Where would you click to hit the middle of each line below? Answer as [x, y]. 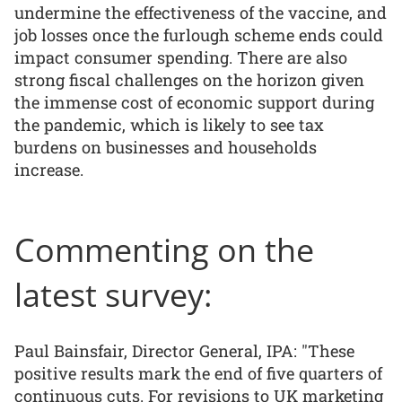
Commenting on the [164, 250]
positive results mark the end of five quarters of [198, 373]
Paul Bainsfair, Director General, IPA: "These [184, 350]
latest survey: [113, 295]
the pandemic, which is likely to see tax [169, 125]
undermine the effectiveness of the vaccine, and [201, 13]
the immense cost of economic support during [194, 103]
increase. [49, 170]
